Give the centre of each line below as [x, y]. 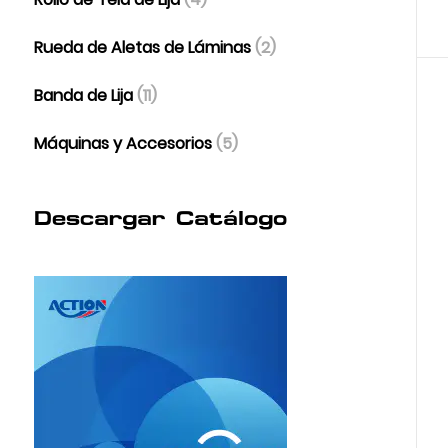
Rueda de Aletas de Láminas [144, 47]
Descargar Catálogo [160, 218]
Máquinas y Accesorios [124, 143]
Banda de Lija [85, 95]
